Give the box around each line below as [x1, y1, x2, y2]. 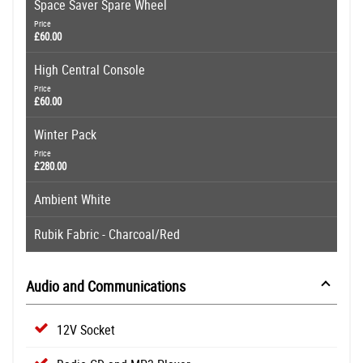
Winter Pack [34, 125, 96, 143]
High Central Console [34, 60, 145, 79]
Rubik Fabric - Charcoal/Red [34, 224, 180, 243]
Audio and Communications [26, 275, 186, 296]
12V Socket [57, 320, 115, 339]
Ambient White [34, 190, 111, 208]
